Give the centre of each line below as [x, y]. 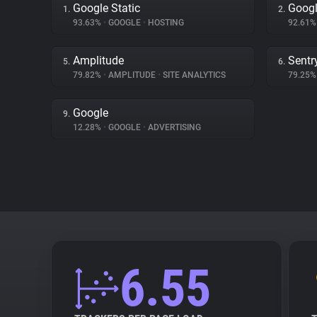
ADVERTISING [173, 127]
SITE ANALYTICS [193, 75]
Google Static [106, 8]
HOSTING [165, 23]
